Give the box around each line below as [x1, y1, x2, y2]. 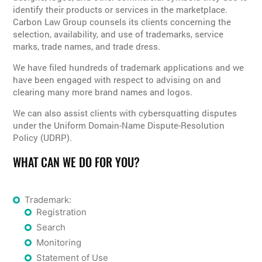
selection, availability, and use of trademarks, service [13, 27, 224, 40]
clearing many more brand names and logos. [13, 85, 193, 98]
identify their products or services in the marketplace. [13, 3, 228, 15]
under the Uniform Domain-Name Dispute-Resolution [13, 119, 225, 131]
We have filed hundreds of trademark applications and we [13, 61, 244, 73]
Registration [36, 206, 87, 218]
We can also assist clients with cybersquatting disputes [13, 106, 237, 119]
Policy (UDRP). [13, 131, 73, 143]
